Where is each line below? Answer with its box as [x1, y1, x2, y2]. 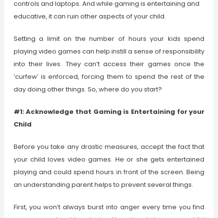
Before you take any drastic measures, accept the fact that [13, 142, 205, 152]
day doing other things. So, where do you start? [13, 85, 162, 94]
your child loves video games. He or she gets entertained [13, 155, 205, 164]
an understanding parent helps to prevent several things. [13, 180, 193, 190]
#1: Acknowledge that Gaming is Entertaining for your [13, 107, 205, 117]
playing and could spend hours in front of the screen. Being [13, 167, 205, 177]
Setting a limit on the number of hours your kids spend [13, 34, 205, 44]
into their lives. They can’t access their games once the [13, 59, 205, 69]
